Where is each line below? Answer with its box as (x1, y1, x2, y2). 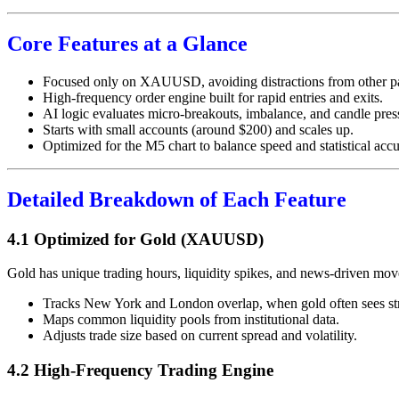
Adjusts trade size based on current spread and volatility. (43, 328, 357, 344)
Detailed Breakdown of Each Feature (7, 187, 346, 211)
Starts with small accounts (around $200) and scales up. (43, 121, 354, 137)
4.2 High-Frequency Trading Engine (7, 361, 273, 380)
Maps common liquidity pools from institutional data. (43, 312, 339, 328)
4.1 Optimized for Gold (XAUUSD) (7, 229, 264, 248)
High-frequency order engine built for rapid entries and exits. (43, 89, 383, 105)
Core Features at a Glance (7, 31, 248, 55)
